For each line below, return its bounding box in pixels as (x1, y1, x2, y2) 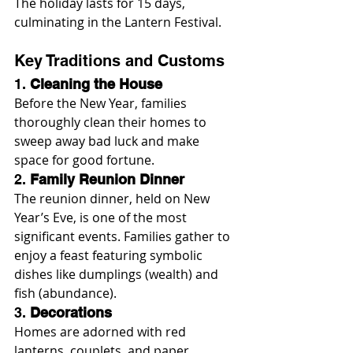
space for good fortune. (14, 151, 154, 169)
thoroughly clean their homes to (14, 113, 210, 132)
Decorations (30, 304, 112, 321)
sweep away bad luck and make (14, 132, 203, 150)
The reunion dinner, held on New (14, 190, 213, 208)
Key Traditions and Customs (14, 51, 225, 71)
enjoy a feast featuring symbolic (14, 247, 206, 265)
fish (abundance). (14, 284, 117, 303)
